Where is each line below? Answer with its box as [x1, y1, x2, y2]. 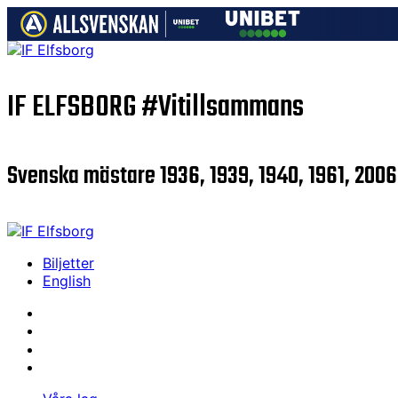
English [43, 271, 91, 290]
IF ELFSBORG [7, 84, 141, 131]
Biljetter [43, 253, 94, 272]
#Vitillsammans [141, 84, 304, 131]
